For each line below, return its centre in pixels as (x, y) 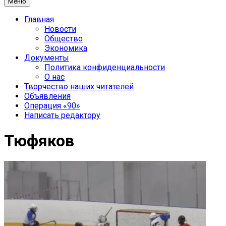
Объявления (47, 96)
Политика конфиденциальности (105, 68)
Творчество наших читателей (79, 87)
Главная (39, 20)
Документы (47, 58)
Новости (60, 29)
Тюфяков (39, 140)
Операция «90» (52, 106)
